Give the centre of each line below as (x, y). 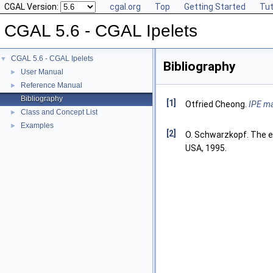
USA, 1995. (206, 148)
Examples (37, 126)
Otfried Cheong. (217, 104)
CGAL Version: (32, 7)
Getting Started (215, 7)
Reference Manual (51, 85)
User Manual (42, 72)
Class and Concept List (59, 112)
